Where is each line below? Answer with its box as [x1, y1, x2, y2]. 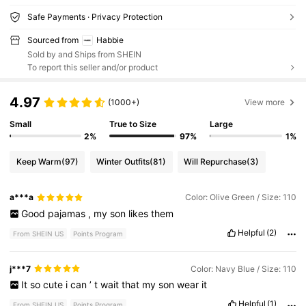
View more [245, 96, 286, 107]
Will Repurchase [184, 156, 247, 167]
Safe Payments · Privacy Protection [27, 11, 163, 22]
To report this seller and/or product [27, 62, 158, 73]
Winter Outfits [96, 156, 150, 167]
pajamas [47, 207, 88, 219]
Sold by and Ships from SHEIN [27, 49, 141, 60]
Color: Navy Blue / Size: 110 [190, 263, 296, 274]
